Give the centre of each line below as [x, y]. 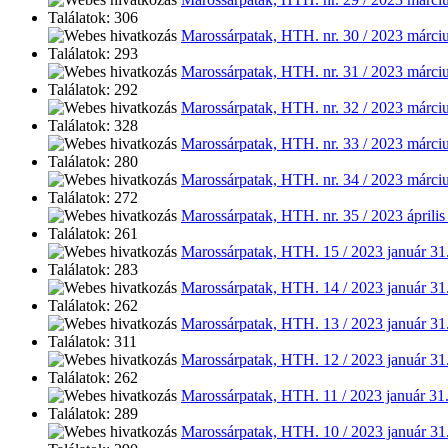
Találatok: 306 [93, 18]
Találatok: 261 [93, 234]
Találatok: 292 [93, 90]
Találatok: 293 [93, 54]
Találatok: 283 [93, 270]
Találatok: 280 [93, 162]
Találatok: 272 [93, 198]
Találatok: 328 [93, 126]
